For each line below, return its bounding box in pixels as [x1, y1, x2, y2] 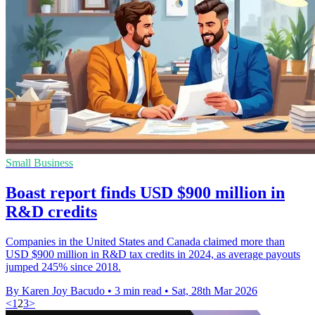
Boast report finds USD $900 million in [6, 183, 285, 202]
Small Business [6, 157, 73, 169]
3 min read [115, 284, 162, 297]
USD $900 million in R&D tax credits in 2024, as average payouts [6, 247, 300, 260]
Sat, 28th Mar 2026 [172, 284, 257, 297]
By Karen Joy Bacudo [6, 284, 105, 297]
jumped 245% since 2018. [6, 260, 121, 273]
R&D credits [6, 202, 97, 221]
